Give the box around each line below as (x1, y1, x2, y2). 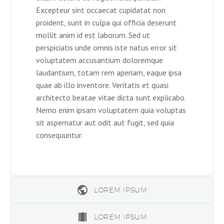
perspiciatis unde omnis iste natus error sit (36, 42, 177, 52)
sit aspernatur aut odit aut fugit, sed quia (36, 117, 174, 127)
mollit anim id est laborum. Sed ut (36, 29, 150, 40)
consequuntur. (36, 129, 82, 140)
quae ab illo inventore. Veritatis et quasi (36, 79, 168, 90)
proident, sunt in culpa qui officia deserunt (36, 17, 176, 27)
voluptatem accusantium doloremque (36, 54, 163, 65)
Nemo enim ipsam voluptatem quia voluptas (36, 104, 186, 115)
